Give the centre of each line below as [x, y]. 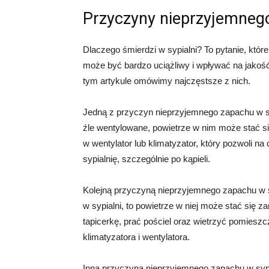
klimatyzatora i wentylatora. [136, 237]
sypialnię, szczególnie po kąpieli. [147, 159]
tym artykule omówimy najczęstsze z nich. [167, 81]
